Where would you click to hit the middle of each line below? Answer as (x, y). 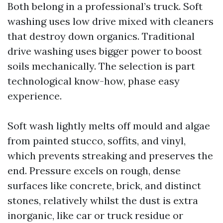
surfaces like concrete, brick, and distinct (104, 185)
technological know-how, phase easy (94, 81)
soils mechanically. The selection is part (101, 66)
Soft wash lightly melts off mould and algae (109, 126)
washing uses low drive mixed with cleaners (111, 21)
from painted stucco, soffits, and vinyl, (97, 141)
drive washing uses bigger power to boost (105, 51)
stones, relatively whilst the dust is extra (103, 200)
